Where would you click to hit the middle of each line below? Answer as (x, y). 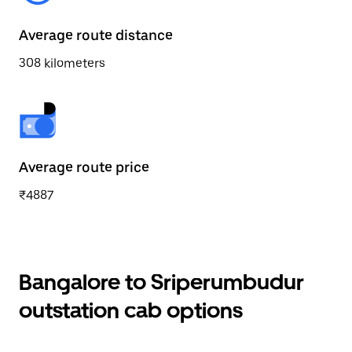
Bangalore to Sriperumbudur (161, 282)
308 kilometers (62, 63)
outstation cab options (131, 310)
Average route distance (96, 35)
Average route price (84, 167)
